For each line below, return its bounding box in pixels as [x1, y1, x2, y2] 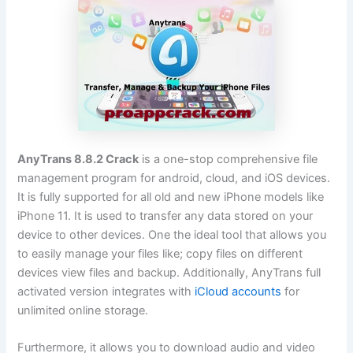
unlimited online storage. [17, 303, 149, 318]
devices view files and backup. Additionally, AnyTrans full [17, 265, 321, 280]
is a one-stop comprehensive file [139, 151, 318, 166]
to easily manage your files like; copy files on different [17, 246, 303, 261]
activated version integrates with [17, 284, 195, 299]
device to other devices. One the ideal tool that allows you [17, 227, 327, 242]
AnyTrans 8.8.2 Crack [17, 151, 139, 166]
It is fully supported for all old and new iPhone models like [17, 189, 325, 204]
